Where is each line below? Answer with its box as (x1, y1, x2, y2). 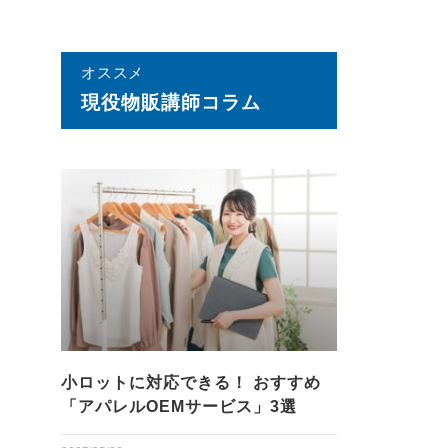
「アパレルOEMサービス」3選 (61, 397, 298, 415)
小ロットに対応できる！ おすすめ (61, 373, 322, 391)
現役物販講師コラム (81, 91, 261, 113)
